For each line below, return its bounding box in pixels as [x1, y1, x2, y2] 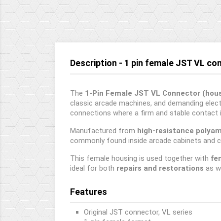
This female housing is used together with [70, 154, 211, 163]
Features [70, 186, 107, 197]
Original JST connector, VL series [84, 208, 192, 217]
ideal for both [70, 164, 116, 173]
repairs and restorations [116, 164, 204, 173]
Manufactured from [70, 126, 137, 135]
